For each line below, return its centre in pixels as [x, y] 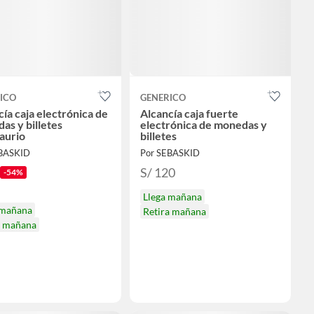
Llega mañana [172, 196]
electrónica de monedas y [204, 124]
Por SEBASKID [170, 152]
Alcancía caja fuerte [189, 113]
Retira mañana [175, 211]
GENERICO [163, 97]
